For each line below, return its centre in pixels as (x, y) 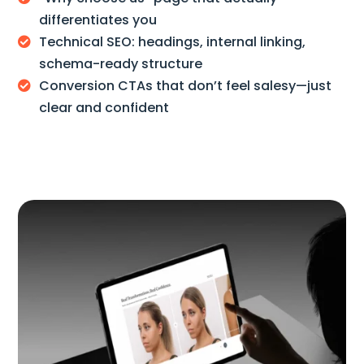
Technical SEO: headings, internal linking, (173, 41)
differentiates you (98, 19)
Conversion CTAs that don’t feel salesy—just (186, 85)
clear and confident (104, 107)
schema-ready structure (121, 63)
